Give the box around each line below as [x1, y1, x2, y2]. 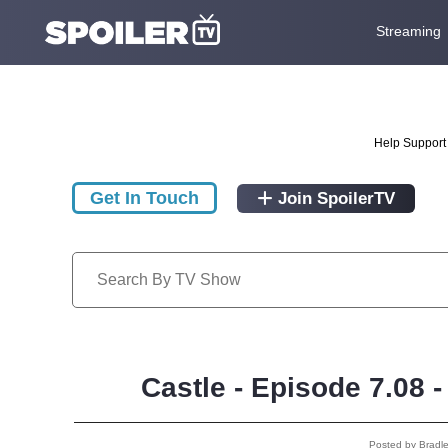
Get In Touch [90, 188, 199, 209]
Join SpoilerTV [273, 189, 395, 209]
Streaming [375, 22, 441, 39]
